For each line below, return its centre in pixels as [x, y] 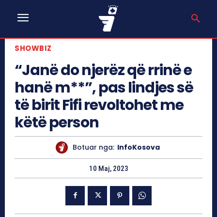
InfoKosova [139, 147]
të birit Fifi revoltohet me [99, 105]
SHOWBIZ [33, 48]
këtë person [57, 122]
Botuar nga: [93, 147]
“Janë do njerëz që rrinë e [103, 70]
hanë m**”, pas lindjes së [104, 87]
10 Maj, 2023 [108, 168]
